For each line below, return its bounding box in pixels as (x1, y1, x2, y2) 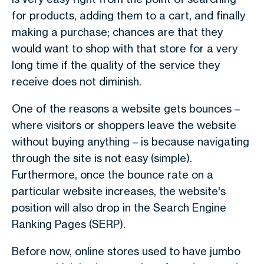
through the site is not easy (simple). (12, 151, 192, 164)
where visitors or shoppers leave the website (12, 118, 236, 131)
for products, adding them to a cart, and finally (12, 9, 245, 22)
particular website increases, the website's (12, 184, 226, 197)
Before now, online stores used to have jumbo (12, 245, 240, 258)
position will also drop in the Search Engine (12, 201, 226, 214)
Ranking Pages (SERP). (12, 217, 126, 230)
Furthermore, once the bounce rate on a (12, 168, 213, 181)
